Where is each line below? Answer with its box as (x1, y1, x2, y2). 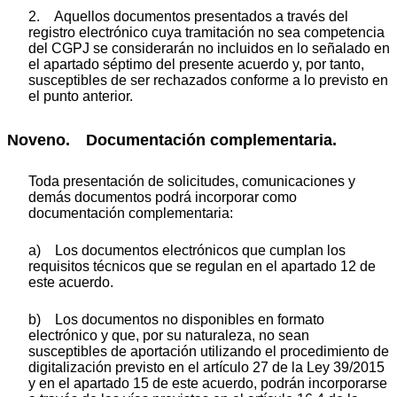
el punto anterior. (28, 88, 133, 104)
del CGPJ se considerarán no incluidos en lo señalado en (28, 40, 390, 56)
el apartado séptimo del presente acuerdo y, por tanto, (28, 56, 364, 72)
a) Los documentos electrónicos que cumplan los (28, 243, 346, 259)
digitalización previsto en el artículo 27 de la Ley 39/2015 (28, 360, 385, 376)
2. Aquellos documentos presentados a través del (28, 8, 348, 24)
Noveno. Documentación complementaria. (7, 130, 337, 149)
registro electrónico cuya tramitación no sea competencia (28, 24, 385, 40)
